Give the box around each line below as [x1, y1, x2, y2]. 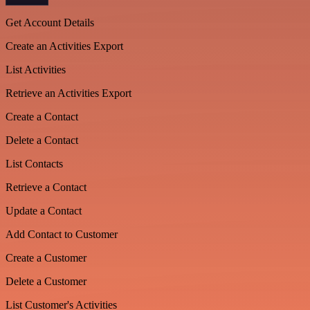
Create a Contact [6, 110, 78, 122]
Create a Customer [6, 251, 86, 264]
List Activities [6, 63, 66, 75]
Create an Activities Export [6, 39, 123, 52]
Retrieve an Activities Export [6, 86, 131, 99]
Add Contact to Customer [6, 228, 118, 240]
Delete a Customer [6, 275, 86, 287]
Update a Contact [6, 204, 82, 217]
